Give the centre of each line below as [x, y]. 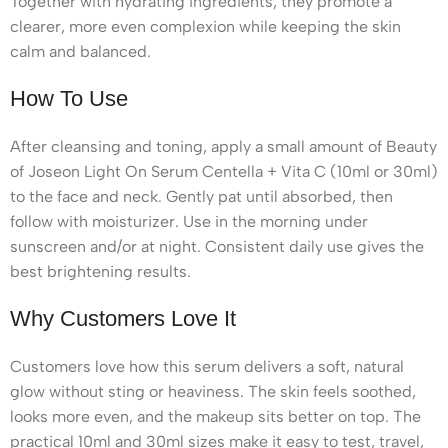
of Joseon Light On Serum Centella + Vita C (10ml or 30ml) [224, 171]
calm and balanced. [80, 51]
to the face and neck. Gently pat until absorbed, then [201, 196]
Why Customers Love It [123, 318]
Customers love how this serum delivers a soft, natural [207, 366]
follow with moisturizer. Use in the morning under [189, 221]
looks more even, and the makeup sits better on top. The [215, 416]
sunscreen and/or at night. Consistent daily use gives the [217, 246]
